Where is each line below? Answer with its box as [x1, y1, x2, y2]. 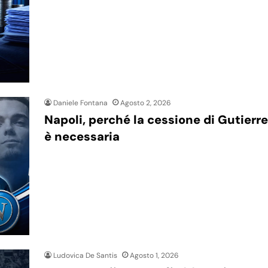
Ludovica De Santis [53, 251, 117, 261]
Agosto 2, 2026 [120, 98, 171, 108]
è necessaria [44, 129, 120, 145]
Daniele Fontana [53, 98, 108, 108]
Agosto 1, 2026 [130, 251, 179, 261]
